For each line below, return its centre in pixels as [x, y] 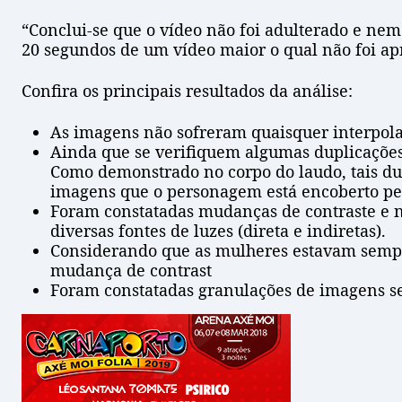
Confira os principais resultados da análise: [187, 91]
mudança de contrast [131, 271]
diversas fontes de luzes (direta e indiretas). [218, 231]
